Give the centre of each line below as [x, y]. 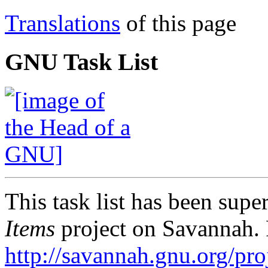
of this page [178, 23]
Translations [63, 23]
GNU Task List [81, 62]
